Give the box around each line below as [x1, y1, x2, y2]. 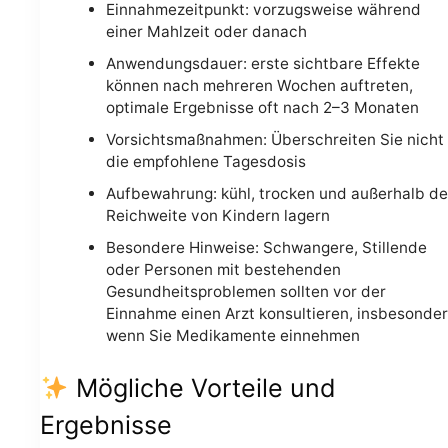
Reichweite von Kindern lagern [105, 206, 330, 226]
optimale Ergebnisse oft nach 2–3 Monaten [105, 98, 419, 118]
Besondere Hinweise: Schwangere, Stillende [105, 238, 427, 258]
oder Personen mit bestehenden [105, 260, 341, 280]
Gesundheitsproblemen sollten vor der [105, 282, 386, 302]
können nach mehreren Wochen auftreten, [105, 76, 413, 96]
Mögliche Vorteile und [68, 373, 336, 404]
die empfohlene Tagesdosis [105, 152, 306, 172]
